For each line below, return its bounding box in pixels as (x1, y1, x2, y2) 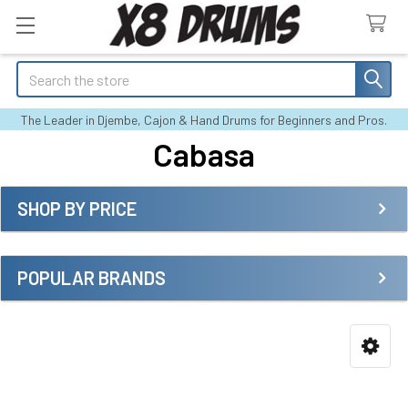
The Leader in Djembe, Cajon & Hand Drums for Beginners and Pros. (21, 112, 387, 127)
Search (16, 63, 58, 80)
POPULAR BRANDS (17, 267, 166, 289)
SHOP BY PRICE (17, 198, 137, 219)
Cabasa (153, 135, 255, 173)
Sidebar (16, 219, 107, 251)
